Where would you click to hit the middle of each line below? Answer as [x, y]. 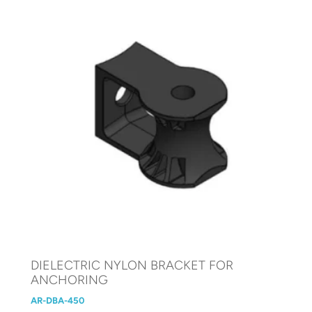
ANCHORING [70, 280]
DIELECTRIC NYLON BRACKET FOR [132, 266]
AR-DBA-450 [58, 301]
